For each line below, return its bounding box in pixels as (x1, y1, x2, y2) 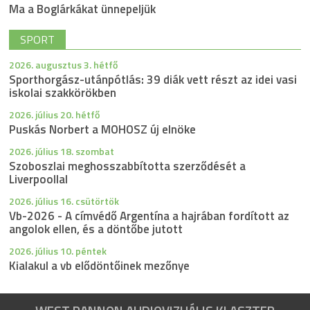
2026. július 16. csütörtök (9, 194, 120, 209)
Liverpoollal (9, 170, 69, 189)
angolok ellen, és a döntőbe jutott (9, 220, 183, 239)
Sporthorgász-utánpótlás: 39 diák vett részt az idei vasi (9, 71, 298, 89)
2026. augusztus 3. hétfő (9, 57, 118, 73)
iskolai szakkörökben (9, 84, 117, 102)
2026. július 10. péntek (9, 244, 107, 259)
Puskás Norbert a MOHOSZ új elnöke (9, 120, 197, 139)
